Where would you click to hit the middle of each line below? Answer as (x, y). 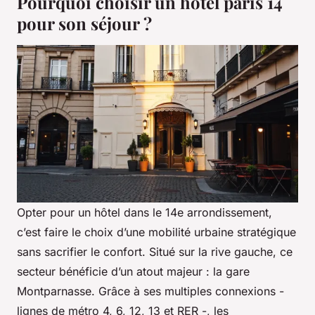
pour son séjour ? (84, 24)
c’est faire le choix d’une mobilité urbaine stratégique (156, 232)
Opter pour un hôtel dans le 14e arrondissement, (144, 213)
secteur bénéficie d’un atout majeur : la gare (133, 272)
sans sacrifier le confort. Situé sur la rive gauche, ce (155, 252)
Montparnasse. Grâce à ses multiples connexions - (150, 291)
